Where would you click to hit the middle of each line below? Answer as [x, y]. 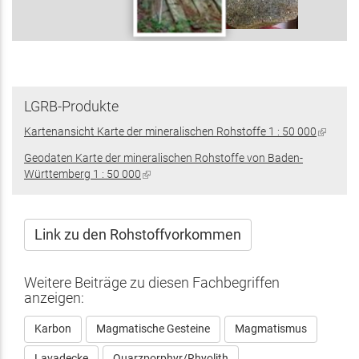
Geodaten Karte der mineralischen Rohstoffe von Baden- [163, 158]
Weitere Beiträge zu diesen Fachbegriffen [152, 282]
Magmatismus [270, 329]
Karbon [53, 329]
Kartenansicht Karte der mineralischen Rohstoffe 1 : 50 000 [170, 131]
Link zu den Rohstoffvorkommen [138, 234]
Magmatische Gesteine [153, 329]
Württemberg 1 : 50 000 [83, 174]
